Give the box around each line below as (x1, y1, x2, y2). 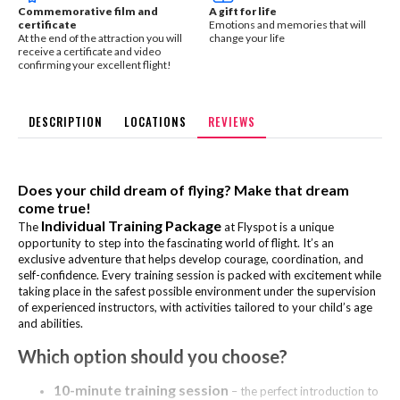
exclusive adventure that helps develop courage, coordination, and (18, 252, 363, 266)
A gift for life (209, 4, 277, 18)
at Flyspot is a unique (221, 220, 334, 234)
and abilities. (18, 316, 83, 330)
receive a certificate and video (18, 45, 161, 58)
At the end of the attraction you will (18, 31, 182, 45)
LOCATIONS (124, 112, 187, 130)
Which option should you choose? (18, 346, 287, 367)
